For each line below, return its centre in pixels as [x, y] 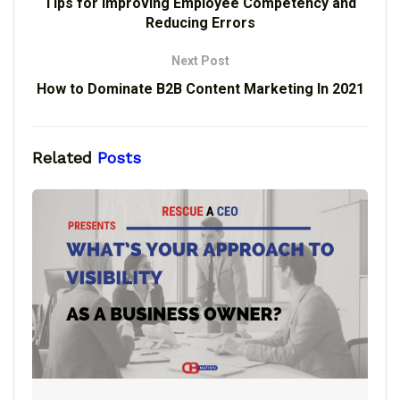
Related [62, 158]
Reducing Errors [200, 23]
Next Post [200, 61]
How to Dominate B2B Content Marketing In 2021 [200, 89]
